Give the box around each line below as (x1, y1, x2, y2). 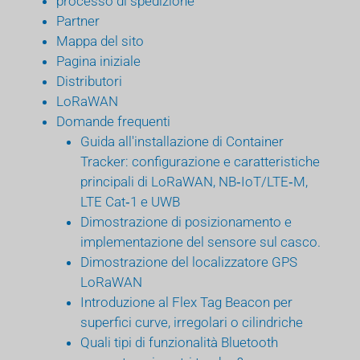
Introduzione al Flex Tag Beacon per (80, 293, 292, 310)
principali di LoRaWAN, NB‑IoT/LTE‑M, (80, 173, 308, 190)
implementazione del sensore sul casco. (80, 233, 321, 250)
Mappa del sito (56, 32, 144, 49)
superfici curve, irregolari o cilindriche (80, 313, 303, 330)
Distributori (56, 72, 122, 89)
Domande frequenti (56, 112, 170, 129)
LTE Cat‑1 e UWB (80, 193, 180, 210)
